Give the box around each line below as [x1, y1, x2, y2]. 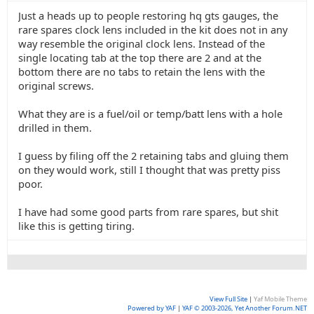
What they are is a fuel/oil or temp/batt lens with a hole [18, 107, 282, 121]
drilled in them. [18, 121, 92, 135]
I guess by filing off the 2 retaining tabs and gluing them [18, 149, 289, 163]
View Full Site [210, 294, 247, 303]
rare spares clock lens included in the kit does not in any [18, 22, 287, 36]
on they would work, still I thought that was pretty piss [18, 163, 280, 177]
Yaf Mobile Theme [254, 294, 307, 303]
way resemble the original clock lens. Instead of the [18, 36, 265, 50]
